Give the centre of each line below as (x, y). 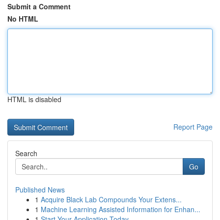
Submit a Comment (39, 6)
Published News (40, 190)
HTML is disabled (34, 99)
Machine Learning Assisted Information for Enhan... (121, 209)
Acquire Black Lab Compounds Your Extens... (111, 199)
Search (26, 153)
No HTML (23, 19)
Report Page (193, 127)
